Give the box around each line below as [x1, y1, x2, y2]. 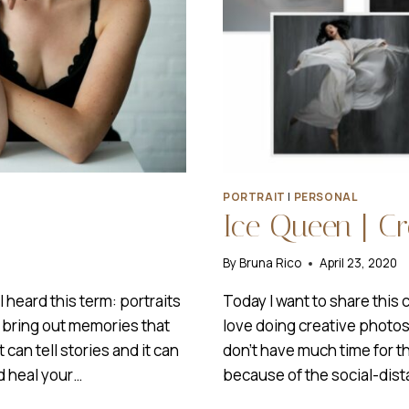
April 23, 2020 [320, 255, 398, 272]
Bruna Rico [239, 255, 302, 272]
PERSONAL [293, 188, 358, 204]
